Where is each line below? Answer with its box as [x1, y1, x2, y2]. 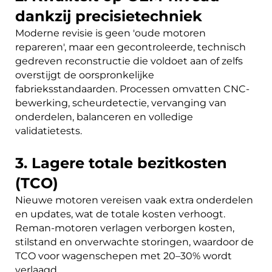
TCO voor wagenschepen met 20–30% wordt [15, 250, 232, 262]
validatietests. [15, 124, 82, 137]
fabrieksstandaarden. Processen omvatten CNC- [15, 83, 250, 95]
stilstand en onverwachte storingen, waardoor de [15, 236, 254, 248]
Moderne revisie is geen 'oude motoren [15, 27, 206, 39]
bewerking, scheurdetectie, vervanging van [15, 97, 226, 109]
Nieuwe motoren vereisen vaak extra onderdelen [15, 194, 253, 206]
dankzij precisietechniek [15, 7, 202, 25]
